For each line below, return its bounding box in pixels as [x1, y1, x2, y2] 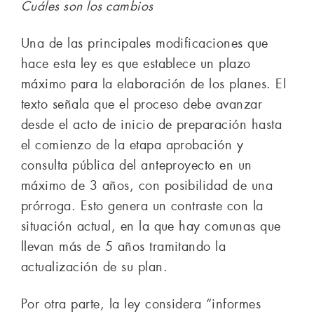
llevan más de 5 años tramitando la [21, 238, 226, 255]
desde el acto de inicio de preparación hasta [21, 116, 282, 133]
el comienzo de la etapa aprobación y [21, 136, 244, 153]
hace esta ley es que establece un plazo [21, 55, 251, 72]
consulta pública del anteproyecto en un [21, 156, 252, 174]
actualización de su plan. [21, 258, 168, 275]
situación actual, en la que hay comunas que [21, 217, 281, 235]
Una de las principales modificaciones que [21, 34, 268, 52]
